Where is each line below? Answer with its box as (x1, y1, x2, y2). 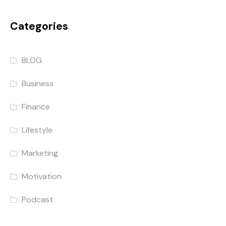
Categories (10, 19, 68, 34)
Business (22, 78, 54, 89)
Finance (22, 101, 50, 112)
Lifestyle (22, 125, 53, 136)
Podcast (22, 194, 53, 205)
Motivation (22, 171, 62, 182)
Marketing (22, 148, 59, 159)
